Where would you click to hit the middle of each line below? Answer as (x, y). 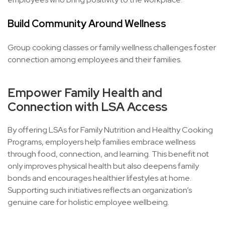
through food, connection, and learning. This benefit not (108, 154)
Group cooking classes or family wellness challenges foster (112, 47)
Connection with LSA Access (87, 107)
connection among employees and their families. (95, 60)
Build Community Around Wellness (87, 24)
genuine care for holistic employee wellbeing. (88, 202)
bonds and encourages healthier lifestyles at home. (99, 178)
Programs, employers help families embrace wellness (101, 142)
